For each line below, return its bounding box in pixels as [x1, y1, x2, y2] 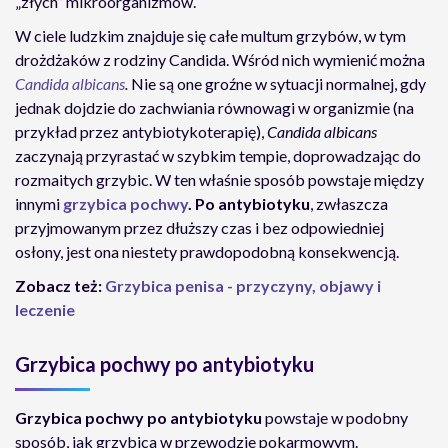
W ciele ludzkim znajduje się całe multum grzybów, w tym [15, 26, 406, 45]
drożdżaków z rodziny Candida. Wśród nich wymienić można [15, 50, 425, 69]
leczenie [15, 300, 75, 319]
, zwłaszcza [310, 194, 388, 213]
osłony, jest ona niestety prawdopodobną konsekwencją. [15, 242, 399, 261]
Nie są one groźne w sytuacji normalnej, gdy [131, 74, 426, 93]
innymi [15, 194, 63, 213]
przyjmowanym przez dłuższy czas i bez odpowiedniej [15, 218, 384, 237]
